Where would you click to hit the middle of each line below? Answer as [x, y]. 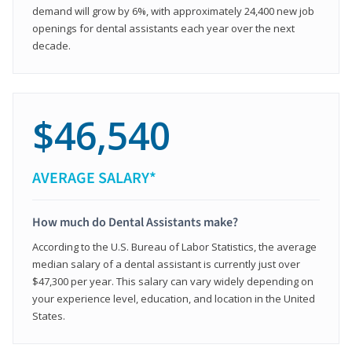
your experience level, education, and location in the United [174, 298]
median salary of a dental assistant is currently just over [166, 264]
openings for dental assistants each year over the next [163, 28]
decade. [51, 45]
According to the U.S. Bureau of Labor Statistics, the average [174, 246]
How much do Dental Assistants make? [135, 222]
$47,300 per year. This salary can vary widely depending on [173, 281]
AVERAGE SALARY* [94, 178]
